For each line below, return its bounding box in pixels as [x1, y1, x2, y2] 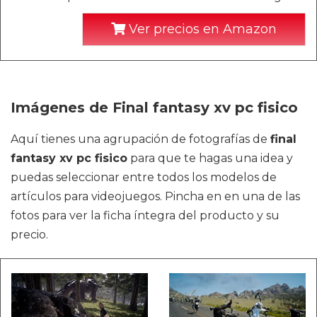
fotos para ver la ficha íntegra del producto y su [11, 209, 279, 222]
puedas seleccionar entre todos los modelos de [11, 171, 277, 184]
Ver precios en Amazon [125, 21, 277, 37]
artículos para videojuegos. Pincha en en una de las [11, 190, 300, 203]
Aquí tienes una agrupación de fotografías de [11, 132, 270, 146]
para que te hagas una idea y [127, 151, 293, 165]
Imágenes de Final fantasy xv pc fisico [11, 99, 298, 116]
